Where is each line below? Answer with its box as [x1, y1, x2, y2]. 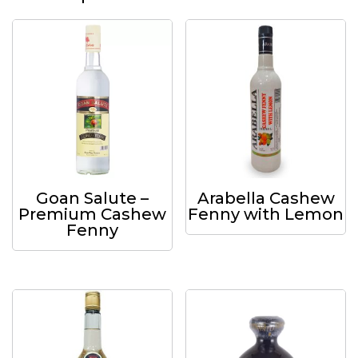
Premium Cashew [18, 205, 166, 225]
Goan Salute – [35, 189, 149, 209]
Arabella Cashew [197, 189, 335, 209]
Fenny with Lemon [188, 205, 344, 225]
